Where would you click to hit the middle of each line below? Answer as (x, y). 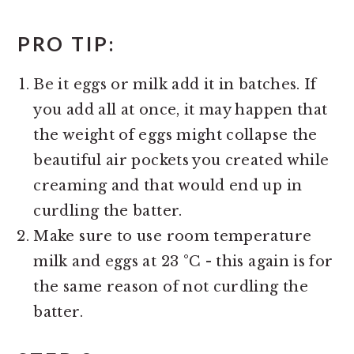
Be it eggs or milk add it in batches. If (175, 84)
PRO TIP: (67, 43)
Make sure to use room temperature (173, 236)
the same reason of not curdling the (171, 286)
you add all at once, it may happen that (181, 109)
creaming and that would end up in (168, 185)
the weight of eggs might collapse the (175, 135)
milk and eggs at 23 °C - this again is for (183, 261)
